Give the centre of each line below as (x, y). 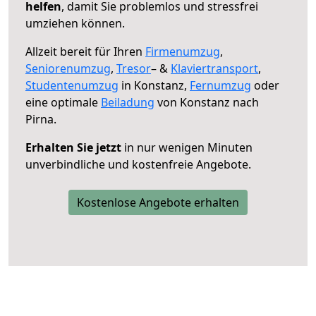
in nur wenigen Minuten (187, 147)
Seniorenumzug (68, 68)
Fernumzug (220, 85)
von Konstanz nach (207, 102)
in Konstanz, (154, 85)
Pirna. (41, 119)
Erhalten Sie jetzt (73, 147)
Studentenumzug (72, 85)
